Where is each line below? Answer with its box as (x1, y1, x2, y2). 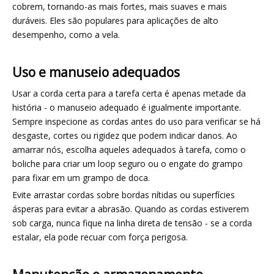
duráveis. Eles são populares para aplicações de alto (12, 15, 218, 26)
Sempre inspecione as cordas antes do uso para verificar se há (12, 116, 261, 127)
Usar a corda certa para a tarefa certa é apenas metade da (12, 87, 246, 99)
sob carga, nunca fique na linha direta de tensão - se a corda (12, 217, 252, 229)
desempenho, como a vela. (12, 29, 120, 40)
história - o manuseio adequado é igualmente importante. (12, 102, 241, 113)
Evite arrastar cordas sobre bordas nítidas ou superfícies (12, 189, 235, 201)
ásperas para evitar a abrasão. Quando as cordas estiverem (12, 203, 249, 215)
